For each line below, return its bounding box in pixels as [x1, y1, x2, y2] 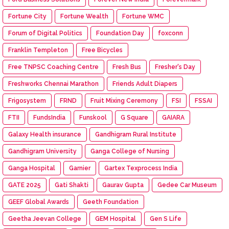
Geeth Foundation [83, 198, 139, 205]
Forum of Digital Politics [8, 29, 82, 37]
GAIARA [162, 113, 185, 121]
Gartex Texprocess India [104, 164, 177, 172]
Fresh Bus [112, 63, 141, 71]
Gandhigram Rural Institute [95, 130, 176, 138]
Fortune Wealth [60, 12, 108, 20]
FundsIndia [33, 113, 65, 121]
